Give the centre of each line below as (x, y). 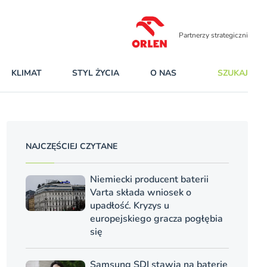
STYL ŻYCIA (96, 73)
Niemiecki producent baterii (149, 179)
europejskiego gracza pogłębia (156, 219)
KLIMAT (26, 73)
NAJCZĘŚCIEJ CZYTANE (71, 146)
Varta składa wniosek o (140, 193)
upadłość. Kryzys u (129, 206)
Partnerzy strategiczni (213, 35)
